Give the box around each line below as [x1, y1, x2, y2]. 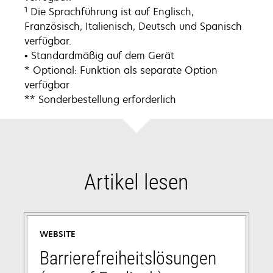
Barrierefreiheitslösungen [40, 247, 216, 269]
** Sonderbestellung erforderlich [24, 92, 176, 106]
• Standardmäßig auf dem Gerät [24, 48, 174, 62]
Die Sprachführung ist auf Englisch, [27, 4, 194, 18]
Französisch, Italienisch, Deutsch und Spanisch [24, 19, 242, 33]
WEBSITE [40, 228, 76, 239]
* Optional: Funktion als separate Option [24, 63, 218, 77]
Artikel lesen [84, 169, 189, 195]
